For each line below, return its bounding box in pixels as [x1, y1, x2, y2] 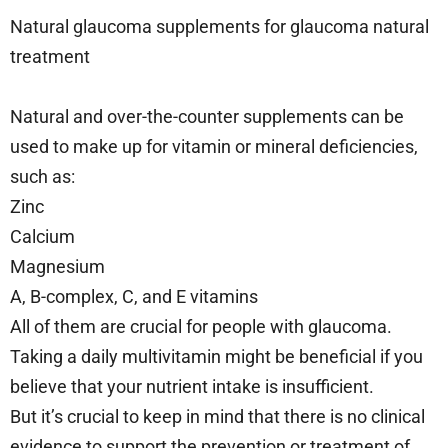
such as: [10, 166, 79, 188]
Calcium [10, 226, 79, 248]
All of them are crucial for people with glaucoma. [10, 316, 392, 338]
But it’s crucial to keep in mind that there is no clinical [10, 406, 425, 428]
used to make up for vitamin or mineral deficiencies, [10, 136, 418, 158]
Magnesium [10, 256, 109, 278]
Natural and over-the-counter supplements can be [10, 106, 404, 128]
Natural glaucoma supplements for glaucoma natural [10, 16, 429, 38]
